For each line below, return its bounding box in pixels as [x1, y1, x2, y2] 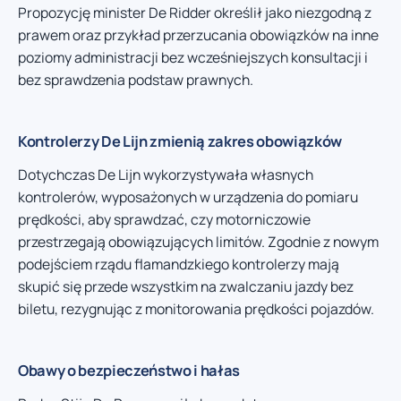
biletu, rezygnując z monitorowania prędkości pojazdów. [18, 298, 374, 319]
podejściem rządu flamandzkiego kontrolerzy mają [18, 253, 339, 274]
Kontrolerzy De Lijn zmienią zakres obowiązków [18, 130, 343, 151]
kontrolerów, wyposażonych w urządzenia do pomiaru [18, 186, 358, 207]
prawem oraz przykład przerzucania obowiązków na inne [18, 24, 379, 45]
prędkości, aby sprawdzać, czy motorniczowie [18, 209, 311, 229]
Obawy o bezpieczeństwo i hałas [18, 359, 241, 380]
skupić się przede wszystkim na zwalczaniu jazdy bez [18, 276, 354, 296]
